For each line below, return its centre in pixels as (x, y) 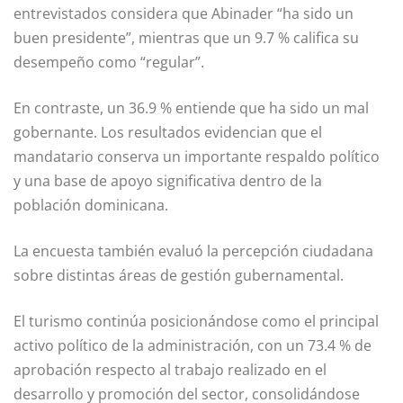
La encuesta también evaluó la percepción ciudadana (193, 251)
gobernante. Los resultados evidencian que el (168, 132)
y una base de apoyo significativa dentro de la (168, 180)
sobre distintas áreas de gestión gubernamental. (179, 275)
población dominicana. (91, 205)
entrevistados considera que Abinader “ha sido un (184, 13)
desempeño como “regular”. (109, 62)
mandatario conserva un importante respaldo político (197, 156)
